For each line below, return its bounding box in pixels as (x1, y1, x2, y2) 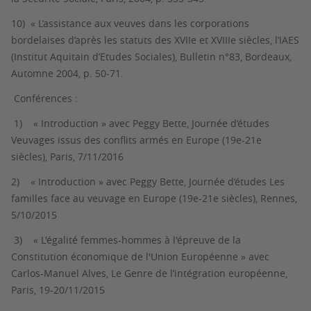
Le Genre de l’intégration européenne (111, 267, 285, 280)
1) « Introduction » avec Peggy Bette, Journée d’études (11, 117, 269, 130)
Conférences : (11, 92, 78, 105)
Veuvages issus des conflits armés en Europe (11, 133, 219, 146)
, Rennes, (255, 192, 297, 205)
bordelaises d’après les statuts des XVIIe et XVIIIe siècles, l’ (11, 33, 279, 47)
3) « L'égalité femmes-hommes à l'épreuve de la (11, 233, 241, 246)
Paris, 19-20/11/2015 (11, 283, 105, 296)
